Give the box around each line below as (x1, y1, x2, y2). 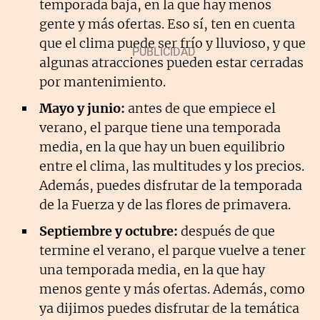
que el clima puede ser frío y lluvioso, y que (39, 34, 306, 51)
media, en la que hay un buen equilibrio (39, 138, 285, 155)
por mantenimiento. (39, 73, 166, 90)
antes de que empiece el (125, 99, 276, 116)
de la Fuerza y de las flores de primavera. (39, 196, 291, 213)
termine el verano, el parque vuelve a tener (39, 241, 306, 259)
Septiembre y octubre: (39, 222, 178, 239)
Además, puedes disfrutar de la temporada (39, 176, 302, 194)
